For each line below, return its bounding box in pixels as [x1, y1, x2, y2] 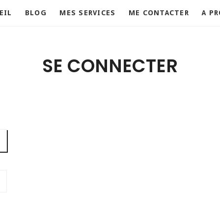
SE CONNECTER [42, 53, 178, 79]
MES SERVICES [59, 9, 116, 18]
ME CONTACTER [128, 9, 189, 18]
